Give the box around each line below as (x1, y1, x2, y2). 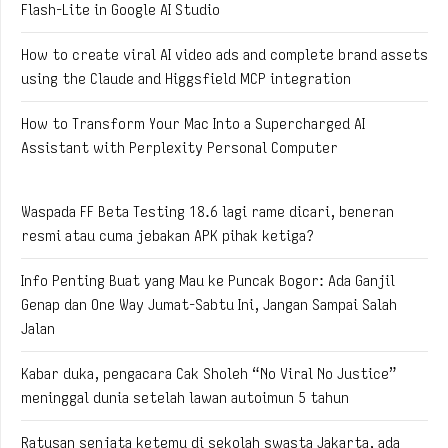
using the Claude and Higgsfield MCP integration (21, 69, 351, 88)
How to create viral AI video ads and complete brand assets (21, 45, 428, 64)
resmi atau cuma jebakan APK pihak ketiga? (21, 226, 314, 245)
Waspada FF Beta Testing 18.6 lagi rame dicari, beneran (21, 202, 394, 221)
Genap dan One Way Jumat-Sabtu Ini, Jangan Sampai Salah (21, 295, 397, 314)
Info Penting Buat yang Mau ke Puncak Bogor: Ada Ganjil (21, 271, 395, 290)
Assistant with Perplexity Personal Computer (21, 138, 338, 157)
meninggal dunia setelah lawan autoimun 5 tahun (21, 388, 349, 407)
